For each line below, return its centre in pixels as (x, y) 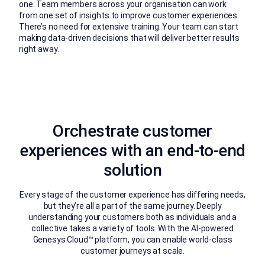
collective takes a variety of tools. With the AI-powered (132, 229)
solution (132, 170)
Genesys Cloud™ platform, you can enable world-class (132, 240)
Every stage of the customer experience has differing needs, (132, 195)
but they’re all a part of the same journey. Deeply (132, 206)
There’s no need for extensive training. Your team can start (129, 27)
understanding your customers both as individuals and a (132, 217)
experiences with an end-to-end (132, 151)
